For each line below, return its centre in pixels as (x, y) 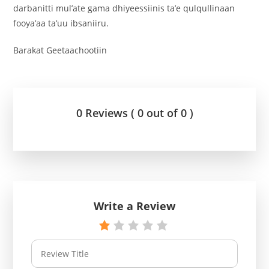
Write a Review (134, 206)
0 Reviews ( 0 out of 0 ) (134, 113)
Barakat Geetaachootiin (60, 50)
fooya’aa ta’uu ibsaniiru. (61, 23)
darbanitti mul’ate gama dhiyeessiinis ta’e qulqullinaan (124, 8)
